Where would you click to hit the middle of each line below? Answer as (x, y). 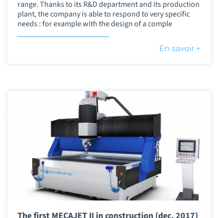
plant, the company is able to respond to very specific (103, 14)
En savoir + (180, 48)
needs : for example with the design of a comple (95, 24)
